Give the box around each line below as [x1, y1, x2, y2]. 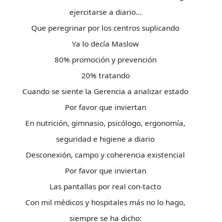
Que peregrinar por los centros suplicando [31, 23, 179, 33]
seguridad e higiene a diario [56, 134, 155, 144]
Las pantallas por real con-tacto [50, 181, 161, 191]
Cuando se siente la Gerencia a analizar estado [22, 86, 188, 96]
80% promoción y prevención [54, 55, 157, 64]
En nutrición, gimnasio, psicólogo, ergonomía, [25, 118, 185, 128]
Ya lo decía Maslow [72, 39, 139, 49]
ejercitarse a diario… [69, 7, 142, 17]
